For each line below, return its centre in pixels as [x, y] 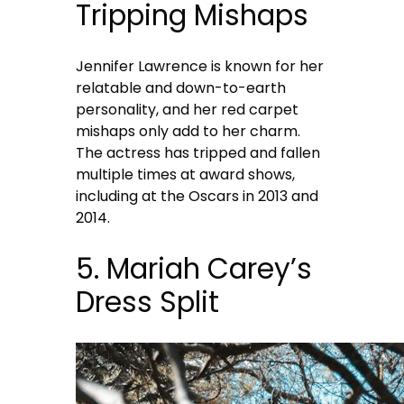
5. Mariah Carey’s [194, 269]
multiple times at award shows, [186, 175]
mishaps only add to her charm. [188, 132]
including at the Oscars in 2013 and [197, 197]
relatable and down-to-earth [181, 88]
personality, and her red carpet [188, 110]
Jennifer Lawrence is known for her [200, 67]
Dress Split [148, 303]
